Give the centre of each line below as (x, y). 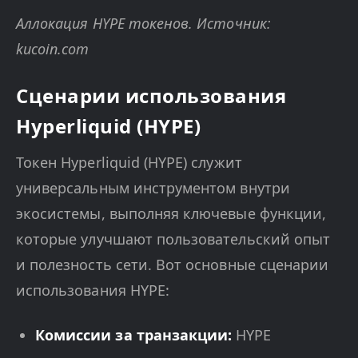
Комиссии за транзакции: (134, 335)
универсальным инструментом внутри (153, 188)
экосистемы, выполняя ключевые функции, (171, 214)
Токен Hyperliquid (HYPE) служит (129, 163)
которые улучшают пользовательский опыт (173, 239)
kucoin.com (53, 49)
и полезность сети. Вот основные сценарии (173, 265)
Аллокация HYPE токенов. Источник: (143, 24)
